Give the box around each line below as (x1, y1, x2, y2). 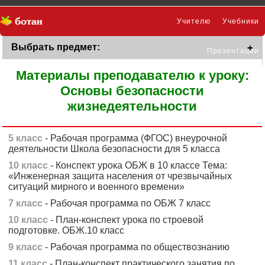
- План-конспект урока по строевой (48, 215, 204, 225)
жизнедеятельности (67, 99, 197, 114)
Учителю (177, 17, 211, 25)
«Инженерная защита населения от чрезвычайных (8, 171, 232, 181)
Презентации (207, 47, 259, 55)
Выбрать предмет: (11, 42, 101, 52)
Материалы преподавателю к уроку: (15, 68, 249, 83)
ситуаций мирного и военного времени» (8, 182, 185, 192)
